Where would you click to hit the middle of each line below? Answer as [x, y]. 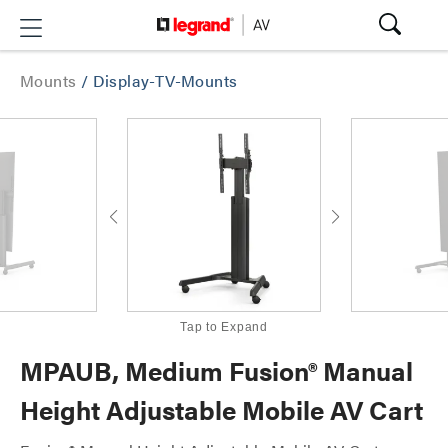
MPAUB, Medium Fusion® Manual [216, 370]
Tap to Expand [224, 327]
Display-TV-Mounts [165, 80]
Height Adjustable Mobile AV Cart [221, 409]
